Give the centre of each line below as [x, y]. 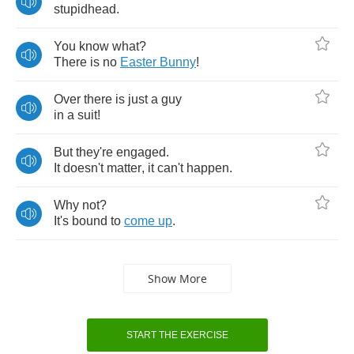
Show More [177, 279]
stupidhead [85, 9]
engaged [141, 152]
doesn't [83, 168]
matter [124, 168]
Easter [138, 62]
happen [208, 168]
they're [94, 152]
